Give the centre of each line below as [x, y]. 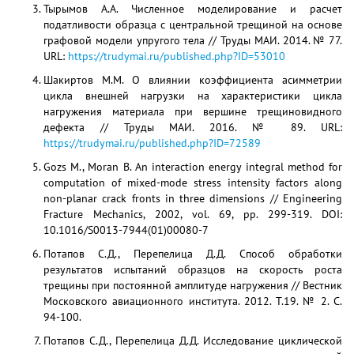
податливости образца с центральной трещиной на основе [193, 24]
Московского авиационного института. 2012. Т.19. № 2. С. [193, 301]
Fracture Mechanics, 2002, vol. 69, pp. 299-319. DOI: [193, 214]
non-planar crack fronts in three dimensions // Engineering [193, 198]
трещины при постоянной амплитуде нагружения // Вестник [193, 285]
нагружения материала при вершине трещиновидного [193, 111]
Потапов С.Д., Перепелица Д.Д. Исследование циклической [193, 341]
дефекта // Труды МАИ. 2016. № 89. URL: [193, 127]
